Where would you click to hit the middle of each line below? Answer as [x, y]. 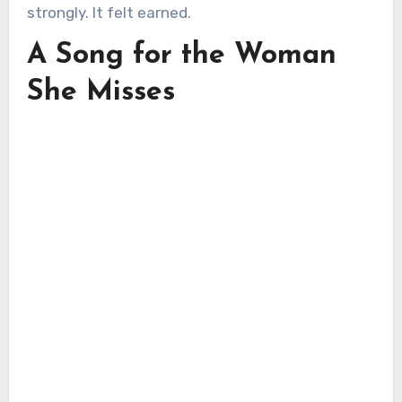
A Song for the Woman [181, 55]
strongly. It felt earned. [109, 12]
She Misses [100, 92]
